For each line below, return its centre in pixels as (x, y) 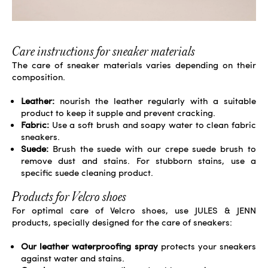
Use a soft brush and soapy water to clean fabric (153, 125)
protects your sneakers (207, 246)
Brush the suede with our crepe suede (135, 149)
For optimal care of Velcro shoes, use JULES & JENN (134, 210)
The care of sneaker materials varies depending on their (134, 65)
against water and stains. (73, 258)
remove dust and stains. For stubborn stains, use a (138, 161)
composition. (39, 77)
